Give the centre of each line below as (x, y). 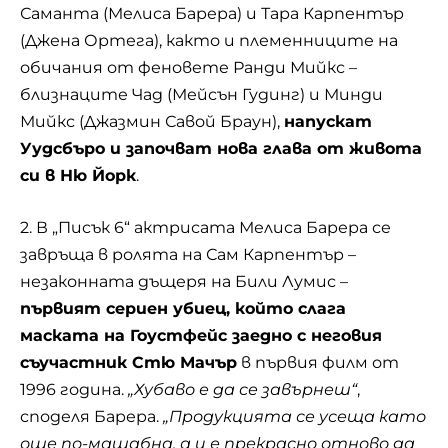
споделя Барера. (91, 416)
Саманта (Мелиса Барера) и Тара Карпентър (212, 13)
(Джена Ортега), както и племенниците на (209, 40)
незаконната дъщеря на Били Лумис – (184, 281)
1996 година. (74, 389)
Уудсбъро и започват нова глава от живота (221, 148)
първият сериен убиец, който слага (183, 308)
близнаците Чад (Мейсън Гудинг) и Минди (201, 94)
